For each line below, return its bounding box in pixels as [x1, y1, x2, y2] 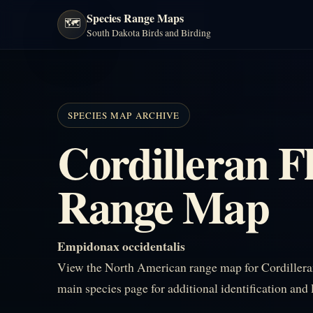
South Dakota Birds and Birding [87, 26, 211, 39]
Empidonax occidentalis [57, 237, 185, 255]
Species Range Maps [87, 10, 184, 26]
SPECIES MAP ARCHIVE [68, 109, 180, 122]
